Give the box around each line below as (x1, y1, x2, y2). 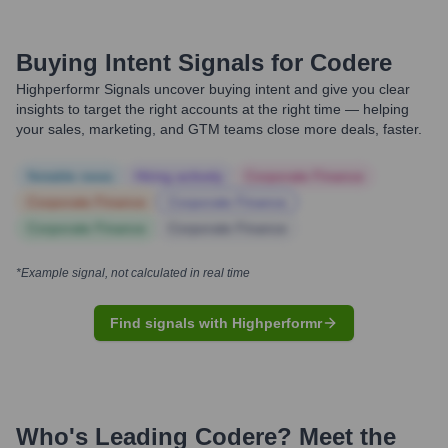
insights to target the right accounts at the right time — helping (16, 101, 409, 117)
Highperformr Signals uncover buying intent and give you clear (16, 81, 410, 97)
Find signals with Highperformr (110, 315, 322, 331)
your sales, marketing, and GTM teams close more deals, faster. (16, 121, 422, 137)
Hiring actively (135, 168, 223, 184)
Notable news (27, 168, 113, 184)
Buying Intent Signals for (16, 49, 303, 76)
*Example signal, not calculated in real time (16, 266, 250, 280)
